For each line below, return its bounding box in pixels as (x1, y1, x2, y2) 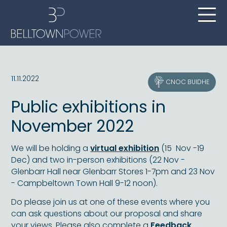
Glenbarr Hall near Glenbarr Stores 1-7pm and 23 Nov (11, 166, 215, 178)
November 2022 (11, 115, 134, 138)
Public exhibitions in (11, 96, 166, 119)
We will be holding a (11, 142, 91, 155)
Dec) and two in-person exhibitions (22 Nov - (11, 154, 185, 166)
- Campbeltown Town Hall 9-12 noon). (11, 177, 160, 190)
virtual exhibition (90, 142, 160, 155)
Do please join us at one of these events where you (11, 196, 210, 208)
